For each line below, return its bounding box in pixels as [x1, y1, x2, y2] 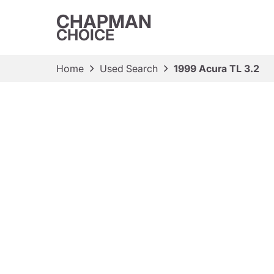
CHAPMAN [56, 10, 152, 32]
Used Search [100, 62, 158, 75]
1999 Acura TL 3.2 [174, 62, 259, 75]
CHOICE [56, 26, 114, 44]
